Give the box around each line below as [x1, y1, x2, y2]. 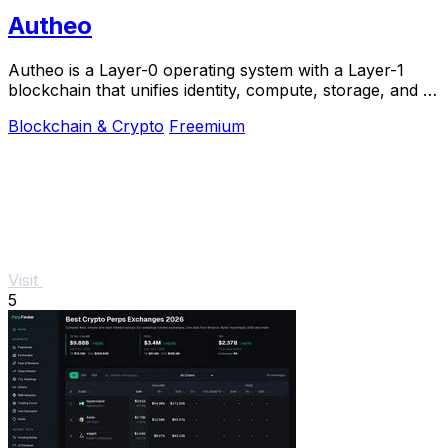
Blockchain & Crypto [8, 116, 164, 137]
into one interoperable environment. [8, 100, 282, 121]
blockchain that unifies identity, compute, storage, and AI [8, 80, 440, 101]
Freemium [169, 116, 245, 137]
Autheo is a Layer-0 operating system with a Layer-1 [8, 60, 404, 81]
